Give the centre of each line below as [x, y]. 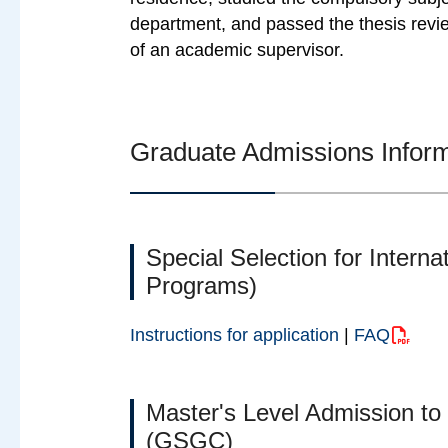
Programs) [202, 285]
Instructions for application [235, 334]
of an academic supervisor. [237, 49]
